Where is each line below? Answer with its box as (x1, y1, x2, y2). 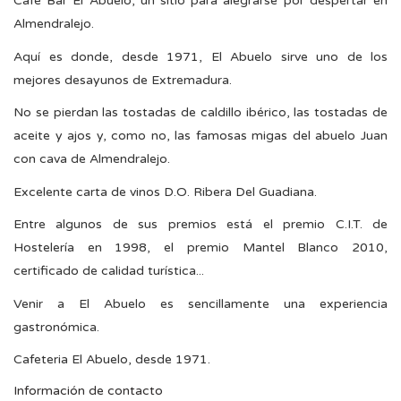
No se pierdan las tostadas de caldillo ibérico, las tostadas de (13, 105, 388, 121)
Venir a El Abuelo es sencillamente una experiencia (13, 295, 388, 311)
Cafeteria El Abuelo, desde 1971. (13, 352, 210, 368)
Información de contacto (13, 382, 163, 398)
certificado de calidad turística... (13, 263, 204, 279)
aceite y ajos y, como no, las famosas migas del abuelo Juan (13, 128, 388, 144)
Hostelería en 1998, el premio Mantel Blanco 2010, (13, 240, 388, 256)
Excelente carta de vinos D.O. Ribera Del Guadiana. (13, 183, 317, 200)
